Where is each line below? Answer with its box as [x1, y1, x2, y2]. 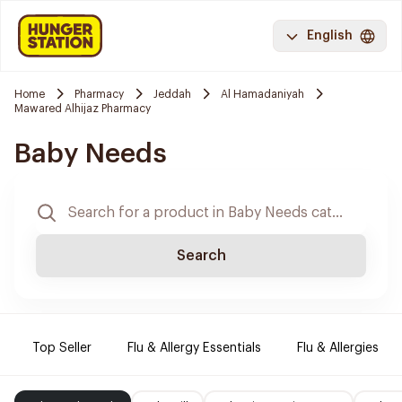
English [307, 30, 353, 42]
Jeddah [153, 88, 191, 100]
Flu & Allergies [297, 342, 379, 354]
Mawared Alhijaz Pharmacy [14, 103, 151, 114]
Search [176, 249, 226, 263]
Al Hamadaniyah [221, 88, 304, 100]
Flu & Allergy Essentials [127, 342, 261, 354]
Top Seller [32, 342, 92, 354]
